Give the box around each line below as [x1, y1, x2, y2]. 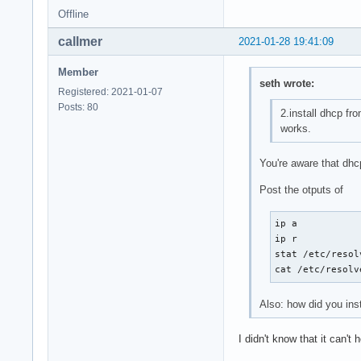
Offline [58, 8, 89, 21]
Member [58, 66, 98, 79]
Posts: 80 [58, 102, 98, 114]
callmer [58, 35, 102, 49]
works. [280, 122, 311, 135]
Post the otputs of [259, 184, 343, 197]
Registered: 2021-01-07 [58, 86, 163, 98]
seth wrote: [259, 77, 314, 89]
